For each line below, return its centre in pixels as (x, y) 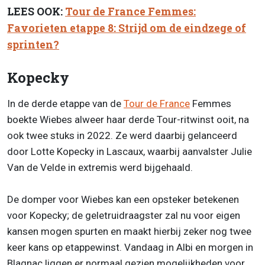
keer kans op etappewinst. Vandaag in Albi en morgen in (130, 248)
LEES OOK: (36, 11)
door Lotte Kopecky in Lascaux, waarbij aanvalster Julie (130, 152)
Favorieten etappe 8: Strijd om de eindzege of (127, 28)
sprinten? (33, 44)
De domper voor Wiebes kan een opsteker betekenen (123, 200)
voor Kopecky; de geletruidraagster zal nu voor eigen (124, 216)
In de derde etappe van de (65, 104)
